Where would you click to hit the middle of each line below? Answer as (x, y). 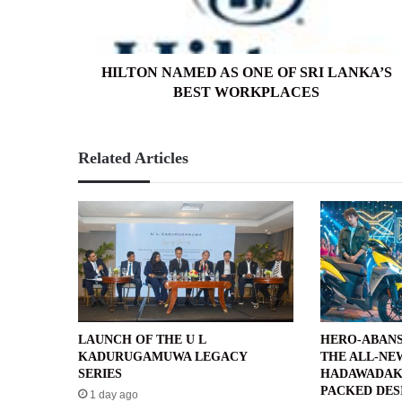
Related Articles (133, 157)
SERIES (102, 374)
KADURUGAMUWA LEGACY (162, 357)
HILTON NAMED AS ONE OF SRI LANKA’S (246, 72)
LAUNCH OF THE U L (142, 340)
